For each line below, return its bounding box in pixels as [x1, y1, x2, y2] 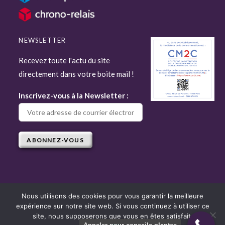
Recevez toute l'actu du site [19, 56, 110, 65]
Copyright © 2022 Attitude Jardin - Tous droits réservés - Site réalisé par [17, 207, 208, 215]
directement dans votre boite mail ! [19, 69, 135, 79]
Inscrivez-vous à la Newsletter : [19, 91, 129, 100]
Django [103, 213, 122, 221]
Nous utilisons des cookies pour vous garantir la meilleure [22, 192, 203, 200]
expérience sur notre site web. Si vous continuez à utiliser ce [16, 202, 209, 210]
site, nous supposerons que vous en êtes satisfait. [32, 212, 193, 220]
